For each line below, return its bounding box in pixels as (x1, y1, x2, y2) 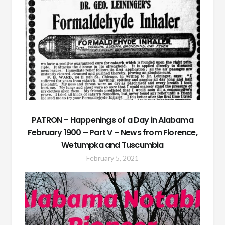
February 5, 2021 (86, 154, 139, 163)
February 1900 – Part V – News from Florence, (28, 127, 197, 139)
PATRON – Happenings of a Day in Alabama (32, 114, 193, 126)
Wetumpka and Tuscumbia (61, 139, 164, 151)
